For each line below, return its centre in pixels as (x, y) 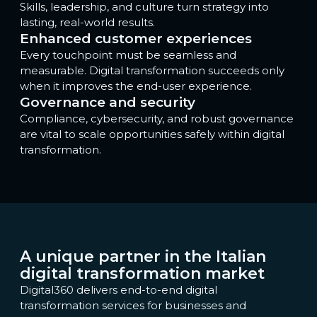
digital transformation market (142, 274)
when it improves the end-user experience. (137, 86)
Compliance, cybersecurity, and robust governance (157, 119)
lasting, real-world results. (87, 23)
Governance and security (108, 103)
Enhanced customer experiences (136, 39)
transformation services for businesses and (133, 306)
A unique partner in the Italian (143, 257)
